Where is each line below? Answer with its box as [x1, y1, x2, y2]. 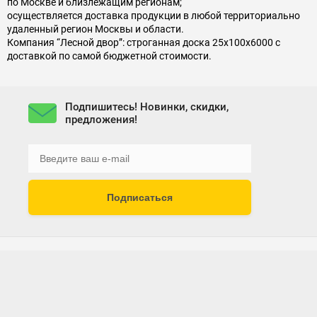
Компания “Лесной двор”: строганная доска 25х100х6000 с [7, 37, 280, 49]
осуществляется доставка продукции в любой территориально [7, 10, 300, 22]
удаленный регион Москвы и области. [7, 23, 184, 35]
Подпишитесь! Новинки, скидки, [65, 100, 229, 114]
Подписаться [107, 192, 173, 204]
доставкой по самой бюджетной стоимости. [7, 50, 212, 62]
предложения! [65, 113, 137, 127]
